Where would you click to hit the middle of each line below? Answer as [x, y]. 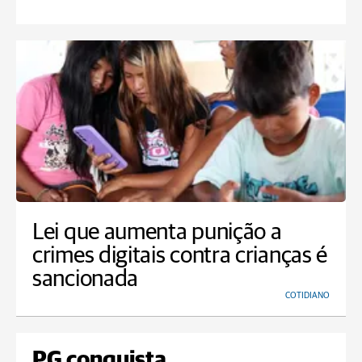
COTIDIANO [307, 296]
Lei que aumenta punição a [157, 233]
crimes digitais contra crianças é [180, 256]
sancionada [85, 280]
